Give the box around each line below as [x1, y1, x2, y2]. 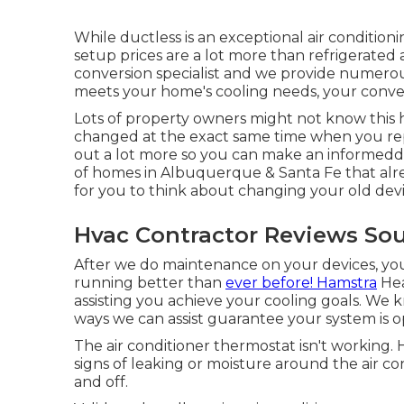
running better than [74, 273, 225, 291]
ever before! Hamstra [225, 273, 377, 291]
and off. [74, 372, 128, 390]
